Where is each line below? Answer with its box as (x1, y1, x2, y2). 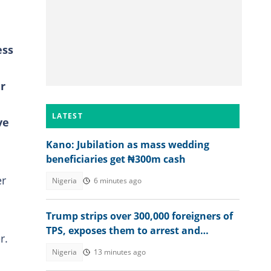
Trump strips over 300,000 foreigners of (46, 209, 233, 223)
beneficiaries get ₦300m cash (46, 152, 186, 166)
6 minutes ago (94, 175, 142, 186)
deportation (46, 238, 104, 252)
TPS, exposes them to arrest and (46, 224, 200, 237)
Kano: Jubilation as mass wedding (46, 138, 209, 151)
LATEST (52, 111, 83, 121)
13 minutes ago (94, 247, 146, 257)
